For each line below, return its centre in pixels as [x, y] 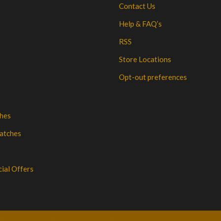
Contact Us [137, 6]
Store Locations [145, 59]
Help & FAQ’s [140, 24]
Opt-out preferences [153, 77]
